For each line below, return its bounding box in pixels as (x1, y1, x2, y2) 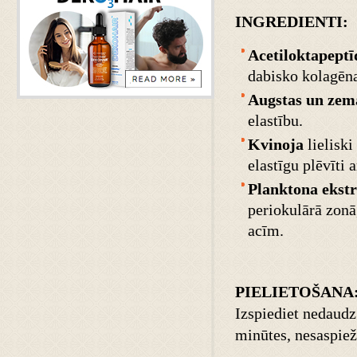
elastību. (248, 112, 303, 129)
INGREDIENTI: (235, 13, 348, 30)
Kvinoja (248, 135, 308, 153)
